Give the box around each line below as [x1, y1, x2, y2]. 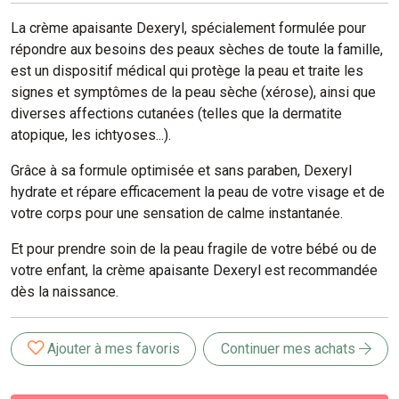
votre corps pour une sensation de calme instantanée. [11, 205, 343, 222]
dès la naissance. [11, 283, 118, 300]
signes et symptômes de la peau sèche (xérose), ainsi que [11, 84, 376, 101]
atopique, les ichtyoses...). [11, 126, 171, 143]
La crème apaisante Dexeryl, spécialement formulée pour [11, 20, 366, 37]
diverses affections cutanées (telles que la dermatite [11, 105, 342, 122]
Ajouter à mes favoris [46, 340, 180, 357]
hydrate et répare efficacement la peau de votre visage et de [11, 183, 385, 200]
